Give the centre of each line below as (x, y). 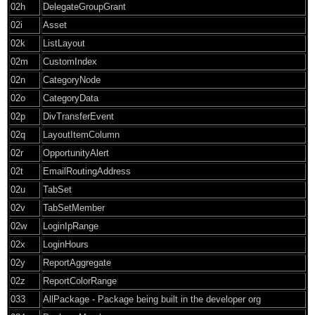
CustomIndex (70, 61)
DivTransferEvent (78, 116)
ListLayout (64, 43)
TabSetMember (74, 207)
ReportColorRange (80, 281)
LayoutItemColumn (81, 134)
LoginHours (66, 244)
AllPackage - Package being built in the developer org (152, 299)
